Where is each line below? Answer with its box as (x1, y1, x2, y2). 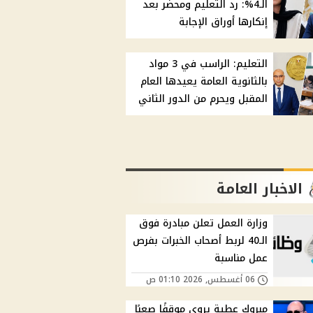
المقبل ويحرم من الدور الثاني (138, 89, 268, 109)
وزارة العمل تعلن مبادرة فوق (139, 214, 268, 233)
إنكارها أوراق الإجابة (179, 13, 268, 32)
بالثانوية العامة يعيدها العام (140, 72, 268, 92)
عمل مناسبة (214, 249, 268, 268)
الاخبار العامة (217, 175, 303, 203)
